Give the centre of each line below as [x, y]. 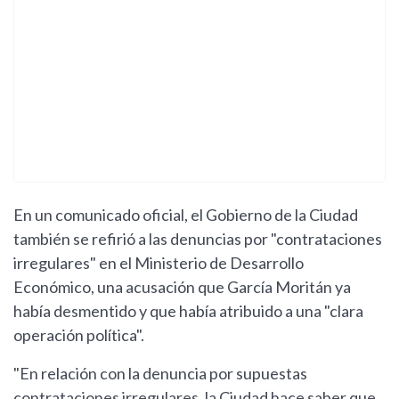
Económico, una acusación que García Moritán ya [182, 287]
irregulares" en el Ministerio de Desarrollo [159, 263]
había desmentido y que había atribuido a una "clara [188, 311]
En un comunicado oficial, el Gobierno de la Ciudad [186, 215]
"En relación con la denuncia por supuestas [160, 374]
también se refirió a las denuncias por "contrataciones [198, 239]
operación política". [79, 335]
